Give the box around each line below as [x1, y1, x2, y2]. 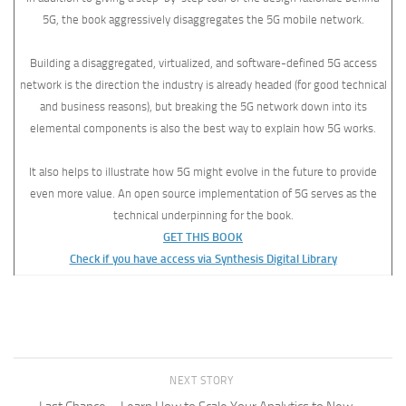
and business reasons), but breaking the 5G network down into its [39, 100, 367, 114]
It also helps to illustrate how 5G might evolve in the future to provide [29, 165, 377, 179]
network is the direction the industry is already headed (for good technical [19, 78, 387, 92]
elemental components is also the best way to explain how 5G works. [30, 121, 376, 136]
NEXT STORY [169, 373, 237, 387]
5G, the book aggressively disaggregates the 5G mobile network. [42, 13, 364, 27]
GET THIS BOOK [163, 230, 243, 245]
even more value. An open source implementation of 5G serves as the [29, 187, 377, 201]
